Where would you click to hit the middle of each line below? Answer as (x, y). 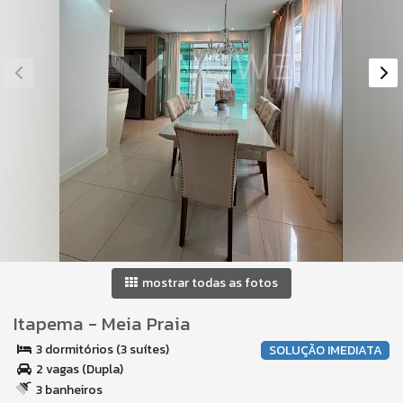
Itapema (49, 323)
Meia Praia (146, 323)
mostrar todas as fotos (209, 283)
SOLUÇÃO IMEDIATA (325, 350)
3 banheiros (68, 390)
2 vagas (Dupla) (78, 369)
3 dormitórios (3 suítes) (101, 349)
